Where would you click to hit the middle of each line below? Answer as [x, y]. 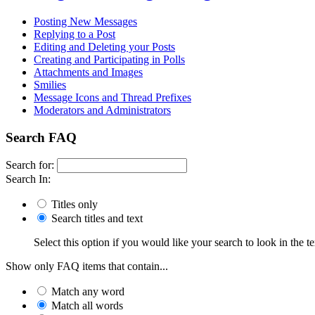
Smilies [50, 84]
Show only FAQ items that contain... [87, 266]
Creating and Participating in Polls [109, 59]
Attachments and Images [88, 72]
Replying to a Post [75, 34]
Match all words [86, 306]
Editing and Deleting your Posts [104, 46]
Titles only [73, 205]
